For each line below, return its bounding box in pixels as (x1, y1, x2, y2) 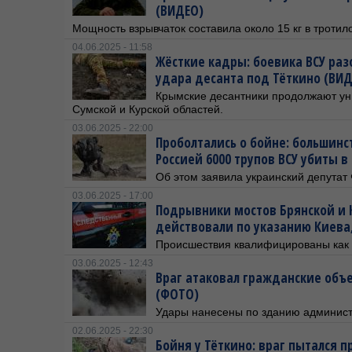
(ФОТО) (156, 285, 199, 303)
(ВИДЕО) (156, 2, 203, 20)
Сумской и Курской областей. (72, 103, 223, 115)
